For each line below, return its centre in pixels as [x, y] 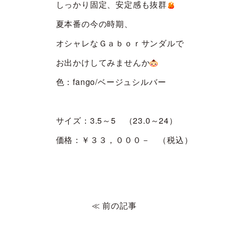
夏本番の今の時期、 [94, 23]
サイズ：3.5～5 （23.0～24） [117, 120]
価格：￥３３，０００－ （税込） [124, 139]
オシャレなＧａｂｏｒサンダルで [120, 43]
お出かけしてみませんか [103, 62]
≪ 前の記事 [114, 205]
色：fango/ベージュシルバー [115, 81]
